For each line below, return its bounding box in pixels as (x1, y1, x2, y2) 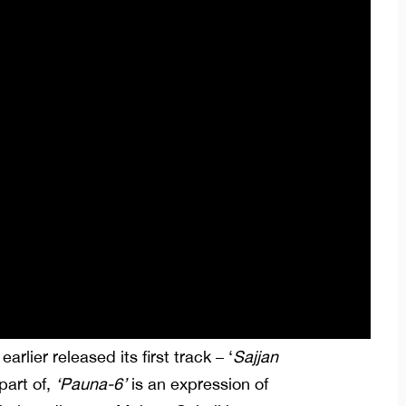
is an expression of (127, 374, 268, 394)
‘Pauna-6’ (51, 374, 127, 394)
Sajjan (233, 347, 278, 367)
